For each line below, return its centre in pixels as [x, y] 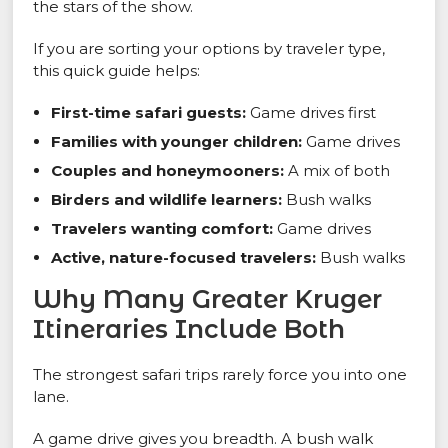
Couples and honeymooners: [168, 171]
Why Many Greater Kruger [208, 299]
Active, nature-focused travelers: [184, 258]
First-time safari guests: [149, 113]
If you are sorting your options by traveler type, [209, 49]
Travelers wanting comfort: [162, 229]
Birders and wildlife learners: [167, 200]
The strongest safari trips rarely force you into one [220, 375]
